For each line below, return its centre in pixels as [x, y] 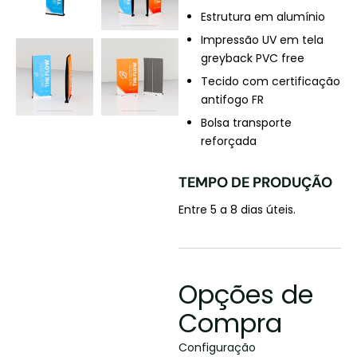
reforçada [229, 141]
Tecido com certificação [271, 81]
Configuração [217, 347]
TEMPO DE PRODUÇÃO [255, 182]
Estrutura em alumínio [263, 17]
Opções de [246, 294]
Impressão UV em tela [262, 40]
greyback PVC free [253, 58]
